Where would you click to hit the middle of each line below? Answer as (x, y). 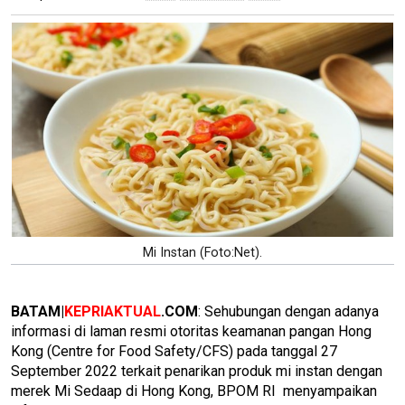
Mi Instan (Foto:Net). (202, 252)
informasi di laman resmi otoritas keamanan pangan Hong (191, 331)
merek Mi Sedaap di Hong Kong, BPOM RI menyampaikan (194, 391)
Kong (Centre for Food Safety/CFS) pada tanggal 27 (174, 351)
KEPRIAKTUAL (113, 311)
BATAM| (38, 311)
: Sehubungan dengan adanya (288, 311)
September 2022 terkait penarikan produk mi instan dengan (197, 371)
